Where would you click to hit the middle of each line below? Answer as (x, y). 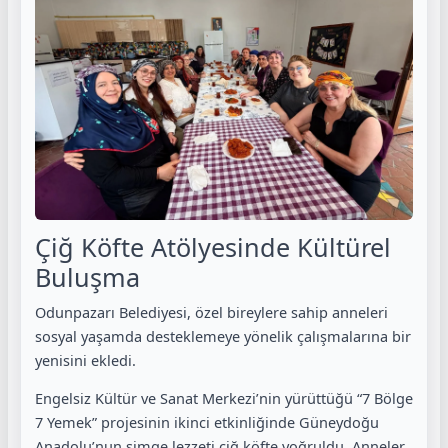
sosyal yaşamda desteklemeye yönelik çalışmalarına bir (223, 335)
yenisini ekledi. (85, 359)
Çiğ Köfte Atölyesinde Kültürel (213, 246)
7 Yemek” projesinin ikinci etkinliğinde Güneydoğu (207, 422)
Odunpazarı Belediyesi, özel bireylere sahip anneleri (211, 311)
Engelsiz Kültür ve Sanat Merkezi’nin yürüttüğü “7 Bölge (224, 398)
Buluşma (87, 276)
